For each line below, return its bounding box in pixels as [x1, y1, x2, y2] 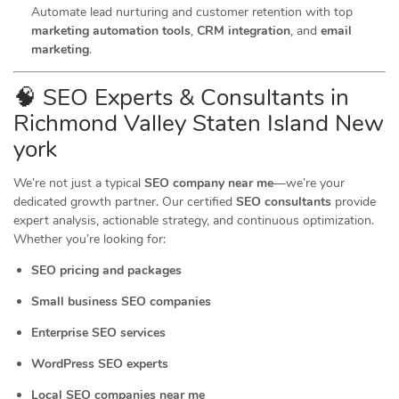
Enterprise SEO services [31, 324, 166, 341]
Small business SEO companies [31, 293, 211, 310]
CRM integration [197, 22, 290, 39]
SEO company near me [144, 175, 273, 191]
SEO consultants [236, 193, 331, 210]
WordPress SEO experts [31, 355, 168, 372]
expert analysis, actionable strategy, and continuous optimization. [13, 212, 374, 229]
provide [331, 193, 376, 210]
